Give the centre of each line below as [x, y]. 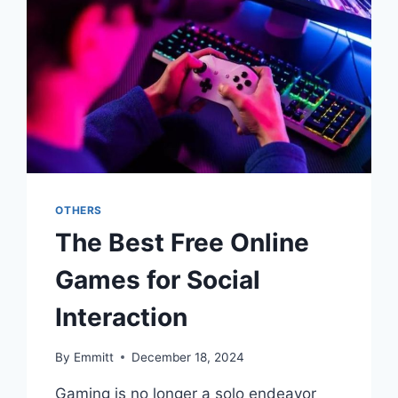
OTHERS [79, 210]
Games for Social [158, 279]
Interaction [122, 317]
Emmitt [93, 357]
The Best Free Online [183, 242]
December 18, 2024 [187, 357]
